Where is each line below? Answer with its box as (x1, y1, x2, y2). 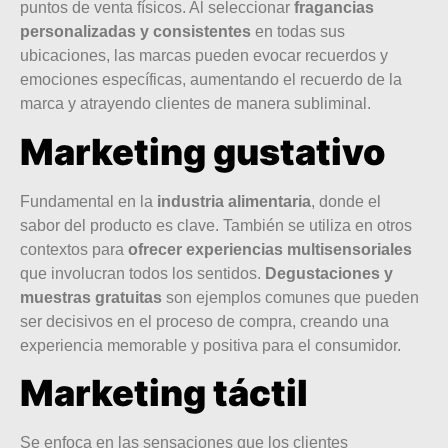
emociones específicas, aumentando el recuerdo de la (20, 71, 402, 89)
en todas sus (251, 23, 345, 41)
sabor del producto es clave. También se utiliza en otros (20, 216, 412, 234)
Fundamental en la (20, 192, 153, 210)
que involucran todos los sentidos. (20, 264, 265, 282)
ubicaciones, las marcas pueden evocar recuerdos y (20, 47, 388, 65)
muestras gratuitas (20, 288, 162, 306)
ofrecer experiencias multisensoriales (128, 240, 412, 258)
